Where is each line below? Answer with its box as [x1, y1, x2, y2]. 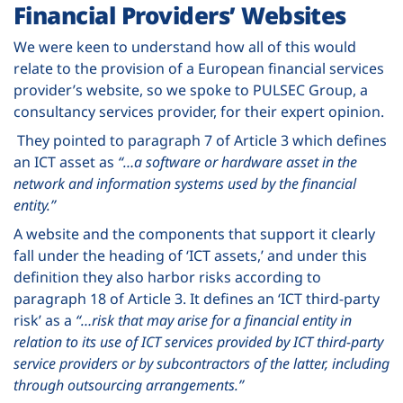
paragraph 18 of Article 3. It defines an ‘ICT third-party [13, 288, 380, 309]
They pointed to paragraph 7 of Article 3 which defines [13, 130, 387, 150]
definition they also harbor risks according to [13, 266, 321, 287]
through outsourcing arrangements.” [13, 374, 244, 395]
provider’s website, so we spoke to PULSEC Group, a [13, 79, 368, 100]
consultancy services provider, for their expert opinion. [13, 101, 384, 121]
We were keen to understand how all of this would [13, 36, 356, 57]
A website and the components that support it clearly [13, 223, 375, 244]
